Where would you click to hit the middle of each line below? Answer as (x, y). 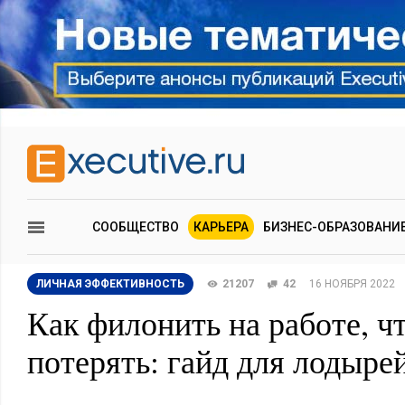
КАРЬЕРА (221, 227)
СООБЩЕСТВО (136, 227)
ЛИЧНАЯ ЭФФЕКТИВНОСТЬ (110, 284)
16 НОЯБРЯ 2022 (352, 284)
